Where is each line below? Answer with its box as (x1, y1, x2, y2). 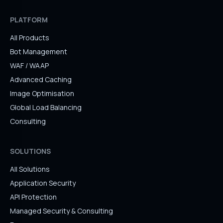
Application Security (10, 178, 76, 188)
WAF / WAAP (10, 61, 49, 70)
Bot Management (10, 47, 67, 56)
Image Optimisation (10, 89, 74, 98)
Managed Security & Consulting (10, 206, 113, 216)
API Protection (10, 192, 57, 202)
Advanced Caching (10, 75, 72, 84)
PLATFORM (10, 15, 48, 24)
